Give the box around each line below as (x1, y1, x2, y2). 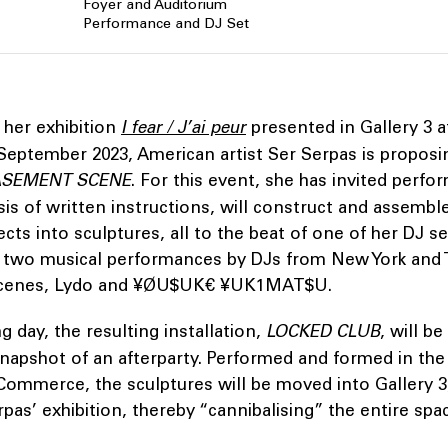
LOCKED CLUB (266, 321, 380, 343)
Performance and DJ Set (82, 15, 249, 33)
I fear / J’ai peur (121, 117, 246, 139)
